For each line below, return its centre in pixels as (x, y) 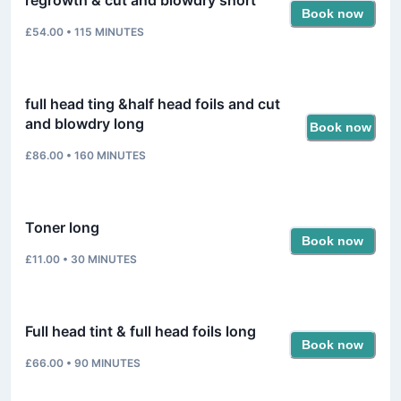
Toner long (62, 227)
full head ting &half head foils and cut (153, 103)
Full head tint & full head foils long (141, 331)
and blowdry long (85, 123)
